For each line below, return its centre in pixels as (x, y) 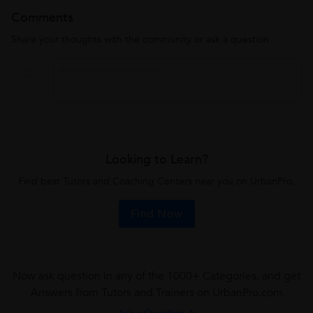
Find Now (156, 214)
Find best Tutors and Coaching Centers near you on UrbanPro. (156, 181)
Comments (42, 18)
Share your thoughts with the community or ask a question (140, 39)
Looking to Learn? (156, 160)
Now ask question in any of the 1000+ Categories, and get (156, 276)
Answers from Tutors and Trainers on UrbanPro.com (156, 293)
